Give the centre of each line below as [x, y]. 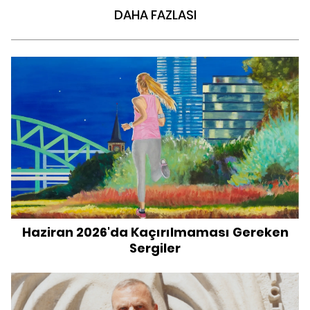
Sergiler [155, 248]
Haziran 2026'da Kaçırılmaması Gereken [155, 232]
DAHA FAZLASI [155, 15]
